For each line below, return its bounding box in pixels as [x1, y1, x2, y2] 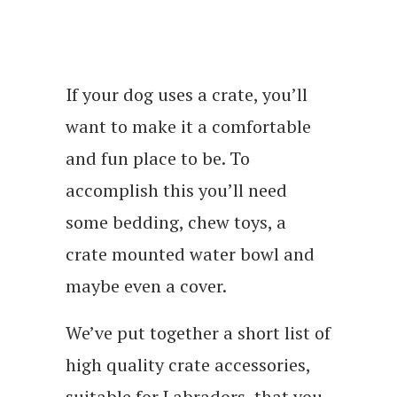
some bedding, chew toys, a [66, 210, 286, 235]
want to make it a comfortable [66, 114, 311, 139]
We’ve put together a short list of [66, 321, 331, 346]
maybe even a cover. [66, 274, 227, 299]
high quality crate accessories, [66, 353, 310, 378]
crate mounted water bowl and [66, 242, 315, 267]
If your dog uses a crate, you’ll [66, 82, 307, 107]
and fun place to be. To [66, 146, 250, 171]
